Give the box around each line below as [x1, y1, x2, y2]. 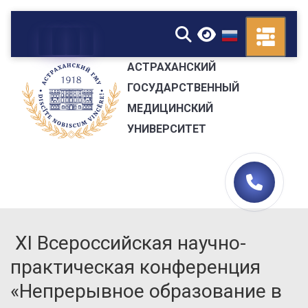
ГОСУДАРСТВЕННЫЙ [126, 80, 239, 94]
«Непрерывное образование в [10, 280, 282, 302]
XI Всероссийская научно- [10, 232, 246, 254]
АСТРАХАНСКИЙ [126, 60, 216, 74]
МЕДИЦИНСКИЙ [126, 101, 213, 115]
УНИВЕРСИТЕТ [126, 122, 206, 135]
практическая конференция [10, 256, 261, 278]
